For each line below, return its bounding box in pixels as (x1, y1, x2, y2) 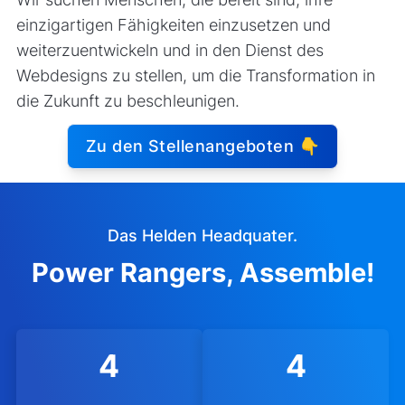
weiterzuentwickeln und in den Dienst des (15, 41, 324, 61)
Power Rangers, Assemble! (31, 256, 374, 288)
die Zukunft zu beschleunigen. (15, 91, 240, 111)
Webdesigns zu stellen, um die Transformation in (15, 66, 375, 86)
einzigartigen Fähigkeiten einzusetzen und (15, 15, 331, 35)
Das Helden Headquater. (108, 226, 297, 245)
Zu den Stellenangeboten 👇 (85, 137, 320, 156)
